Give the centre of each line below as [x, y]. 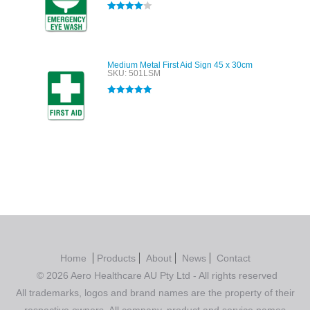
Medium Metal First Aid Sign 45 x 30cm [180, 65]
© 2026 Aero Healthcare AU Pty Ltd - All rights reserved [157, 275]
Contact [233, 258]
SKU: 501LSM [134, 73]
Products [116, 258]
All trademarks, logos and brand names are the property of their [155, 293]
